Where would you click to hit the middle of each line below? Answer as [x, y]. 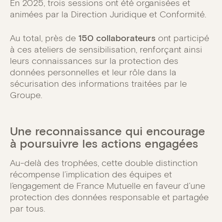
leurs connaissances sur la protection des [94, 61]
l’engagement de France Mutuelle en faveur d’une [108, 186]
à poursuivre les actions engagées [104, 143]
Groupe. [26, 95]
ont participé [182, 38]
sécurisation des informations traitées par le [98, 83]
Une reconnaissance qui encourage [108, 131]
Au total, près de [44, 38]
